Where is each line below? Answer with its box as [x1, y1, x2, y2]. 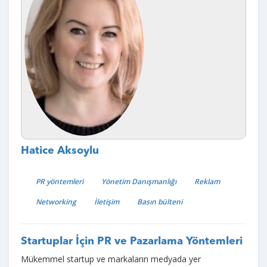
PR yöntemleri [36, 176, 83, 187]
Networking [36, 196, 76, 207]
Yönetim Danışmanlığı [101, 176, 176, 187]
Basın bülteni [137, 196, 182, 207]
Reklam [194, 176, 220, 187]
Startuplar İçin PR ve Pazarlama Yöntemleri [21, 235, 243, 247]
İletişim [94, 196, 119, 207]
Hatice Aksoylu [21, 145, 99, 157]
